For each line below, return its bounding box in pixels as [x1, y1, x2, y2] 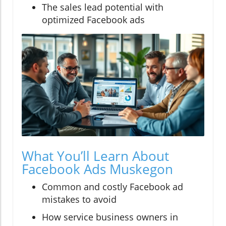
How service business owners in [42, 211, 178, 223]
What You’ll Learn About [22, 147, 169, 165]
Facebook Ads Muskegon [22, 160, 173, 179]
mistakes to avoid [42, 193, 117, 206]
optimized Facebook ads [42, 13, 145, 26]
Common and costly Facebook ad [42, 181, 183, 193]
